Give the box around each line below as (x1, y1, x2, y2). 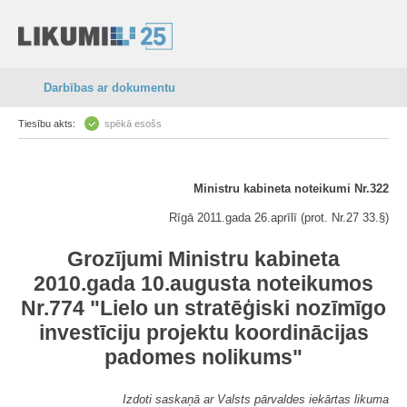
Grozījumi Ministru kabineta (67, 247, 340, 271)
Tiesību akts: (18, 118, 75, 129)
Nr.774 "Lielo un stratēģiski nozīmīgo (21, 296, 386, 320)
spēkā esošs (104, 118, 162, 129)
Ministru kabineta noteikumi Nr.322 (194, 182, 389, 195)
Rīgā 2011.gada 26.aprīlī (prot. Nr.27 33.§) (169, 211, 389, 224)
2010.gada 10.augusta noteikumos (34, 272, 373, 295)
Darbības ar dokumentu (44, 81, 175, 94)
